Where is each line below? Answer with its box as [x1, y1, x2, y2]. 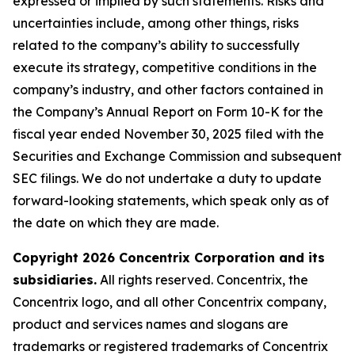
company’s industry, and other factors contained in [13, 82, 323, 97]
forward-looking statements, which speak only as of [13, 193, 329, 208]
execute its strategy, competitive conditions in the [13, 59, 317, 75]
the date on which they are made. [13, 215, 219, 231]
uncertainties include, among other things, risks [13, 15, 299, 31]
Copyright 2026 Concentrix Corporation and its [13, 250, 325, 265]
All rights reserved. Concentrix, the [97, 272, 308, 288]
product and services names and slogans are [13, 316, 288, 332]
